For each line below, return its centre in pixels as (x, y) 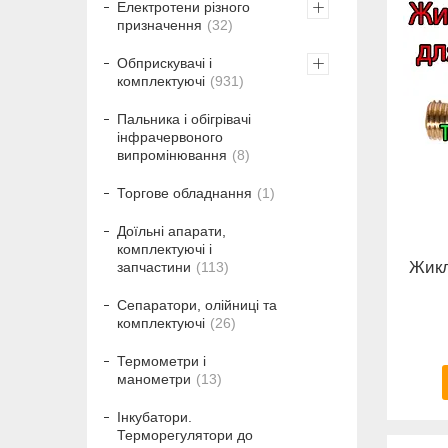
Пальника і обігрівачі (184, 119)
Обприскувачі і (164, 63)
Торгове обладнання (184, 193)
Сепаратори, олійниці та (197, 305)
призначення (159, 25)
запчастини (154, 267)
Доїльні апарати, (171, 231)
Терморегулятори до (185, 435)
